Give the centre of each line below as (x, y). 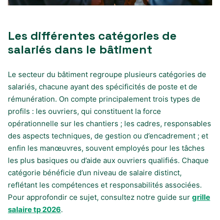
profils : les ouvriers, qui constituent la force (84, 111)
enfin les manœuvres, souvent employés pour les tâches (106, 148)
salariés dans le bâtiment (80, 49)
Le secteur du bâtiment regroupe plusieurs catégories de (107, 74)
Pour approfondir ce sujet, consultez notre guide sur (100, 197)
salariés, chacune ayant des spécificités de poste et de (103, 86)
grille (201, 197)
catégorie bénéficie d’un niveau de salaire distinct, (95, 172)
